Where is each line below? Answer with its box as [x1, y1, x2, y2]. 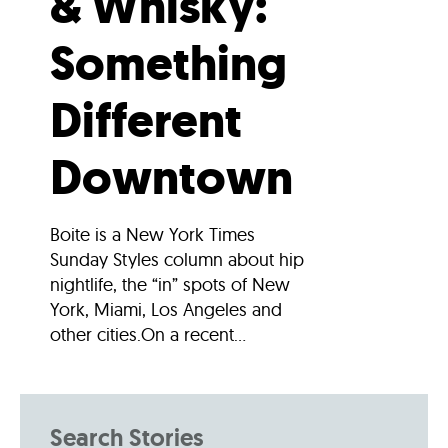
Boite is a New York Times [50, 222, 255, 246]
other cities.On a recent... [50, 322, 246, 346]
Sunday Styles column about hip [50, 247, 304, 271]
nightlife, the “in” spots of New [50, 272, 290, 296]
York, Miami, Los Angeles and [50, 297, 282, 321]
